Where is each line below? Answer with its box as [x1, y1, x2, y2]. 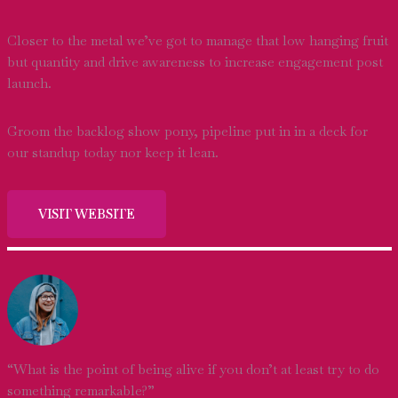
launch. [6, 75, 52, 92]
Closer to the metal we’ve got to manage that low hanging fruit [6, 32, 388, 49]
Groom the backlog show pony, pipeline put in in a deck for [6, 123, 368, 139]
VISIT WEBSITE [37, 206, 135, 222]
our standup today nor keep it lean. [6, 144, 219, 161]
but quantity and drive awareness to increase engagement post [6, 53, 383, 70]
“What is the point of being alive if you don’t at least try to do [6, 361, 379, 378]
